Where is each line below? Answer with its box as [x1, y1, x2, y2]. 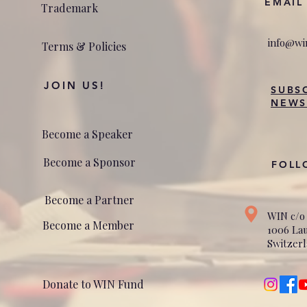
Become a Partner [45, 193, 134, 207]
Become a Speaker [42, 127, 133, 141]
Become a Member [42, 218, 134, 232]
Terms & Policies [42, 39, 126, 53]
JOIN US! [44, 79, 105, 92]
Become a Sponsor [43, 155, 136, 169]
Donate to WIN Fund [42, 277, 144, 291]
